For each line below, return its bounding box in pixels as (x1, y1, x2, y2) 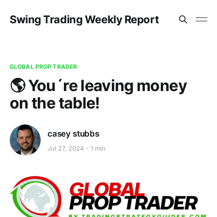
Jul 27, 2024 (47, 144, 84, 153)
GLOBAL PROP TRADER (10, 63, 77, 70)
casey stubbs (47, 128, 99, 139)
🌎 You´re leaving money (10, 76, 187, 95)
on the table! (10, 93, 100, 112)
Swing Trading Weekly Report (10, 13, 159, 26)
